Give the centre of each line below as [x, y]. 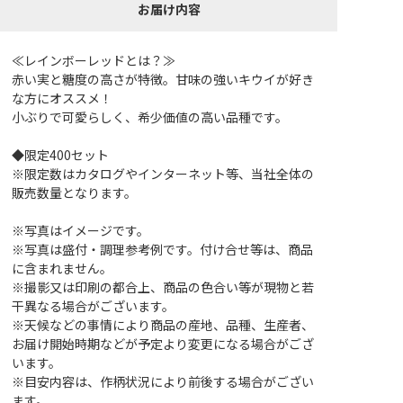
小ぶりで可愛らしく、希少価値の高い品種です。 [150, 117]
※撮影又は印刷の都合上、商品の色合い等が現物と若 [163, 287]
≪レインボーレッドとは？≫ [94, 61]
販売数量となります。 [75, 193]
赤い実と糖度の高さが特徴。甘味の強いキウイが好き [163, 80]
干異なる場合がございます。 [94, 306]
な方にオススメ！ [63, 99]
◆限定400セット [61, 155]
